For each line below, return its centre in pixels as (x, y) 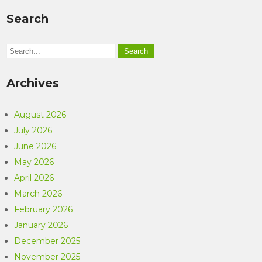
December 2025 (47, 241)
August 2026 (40, 115)
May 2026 (34, 162)
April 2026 (34, 178)
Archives (33, 83)
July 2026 (33, 130)
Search (28, 19)
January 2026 (41, 225)
